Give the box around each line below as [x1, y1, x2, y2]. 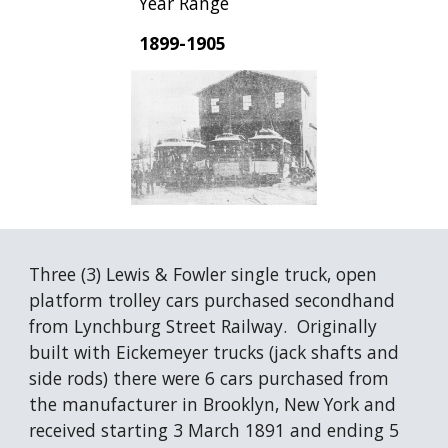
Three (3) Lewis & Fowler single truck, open [29, 262, 378, 286]
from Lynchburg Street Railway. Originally [29, 314, 378, 338]
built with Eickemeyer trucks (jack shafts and [29, 340, 400, 364]
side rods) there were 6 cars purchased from [29, 366, 390, 390]
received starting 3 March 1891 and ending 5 [29, 418, 400, 442]
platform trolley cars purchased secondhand [29, 288, 396, 312]
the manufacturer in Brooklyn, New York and [29, 392, 397, 416]
